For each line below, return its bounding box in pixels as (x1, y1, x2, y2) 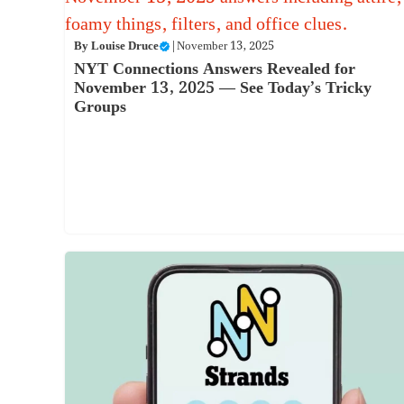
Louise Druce (91, 37, 159, 57)
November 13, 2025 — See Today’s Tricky (74, 75, 372, 102)
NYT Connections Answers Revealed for (74, 56, 355, 83)
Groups (74, 94, 126, 121)
